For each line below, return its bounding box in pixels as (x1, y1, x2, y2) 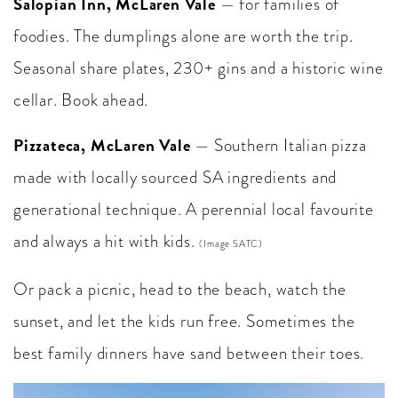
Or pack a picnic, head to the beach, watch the (13, 277, 346, 302)
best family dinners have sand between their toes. (13, 341, 365, 366)
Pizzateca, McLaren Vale (13, 132, 191, 159)
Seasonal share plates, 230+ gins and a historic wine (13, 56, 384, 81)
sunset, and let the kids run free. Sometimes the (13, 309, 355, 334)
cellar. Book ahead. (13, 88, 149, 113)
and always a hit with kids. (13, 229, 200, 254)
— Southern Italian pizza (190, 133, 367, 158)
